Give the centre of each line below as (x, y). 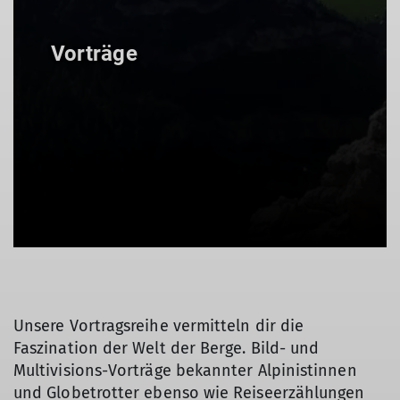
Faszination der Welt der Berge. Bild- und (167, 348)
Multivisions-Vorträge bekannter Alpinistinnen (185, 371)
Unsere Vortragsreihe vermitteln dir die (159, 326)
